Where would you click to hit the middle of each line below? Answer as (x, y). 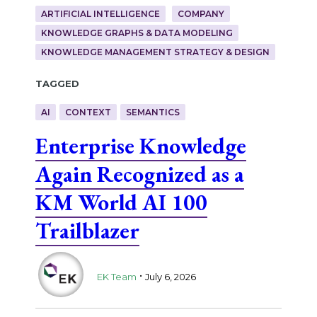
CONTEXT (88, 113)
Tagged (57, 83)
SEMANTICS (152, 113)
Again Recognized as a (139, 174)
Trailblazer (87, 231)
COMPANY (201, 14)
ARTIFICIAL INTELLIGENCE (100, 14)
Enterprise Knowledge (140, 146)
